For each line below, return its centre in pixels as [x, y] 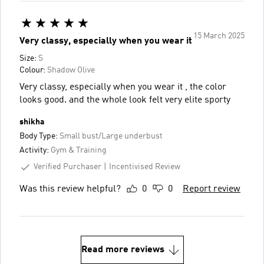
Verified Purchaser [67, 166]
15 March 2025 [219, 36]
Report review [212, 189]
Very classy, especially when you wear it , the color [123, 87]
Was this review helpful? [70, 189]
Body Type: [39, 136]
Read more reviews [123, 250]
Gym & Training [79, 150]
